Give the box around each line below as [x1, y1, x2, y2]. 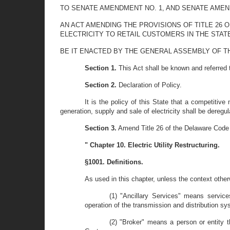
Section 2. [85, 81, 117, 89]
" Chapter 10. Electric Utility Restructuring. [85, 141, 220, 149]
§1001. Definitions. [85, 158, 143, 166]
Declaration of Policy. [117, 81, 182, 89]
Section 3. [85, 124, 117, 132]
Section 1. [85, 64, 117, 72]
